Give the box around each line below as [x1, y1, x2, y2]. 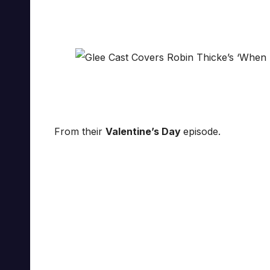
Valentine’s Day [105, 125, 183, 138]
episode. [183, 125, 221, 138]
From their [54, 125, 105, 138]
